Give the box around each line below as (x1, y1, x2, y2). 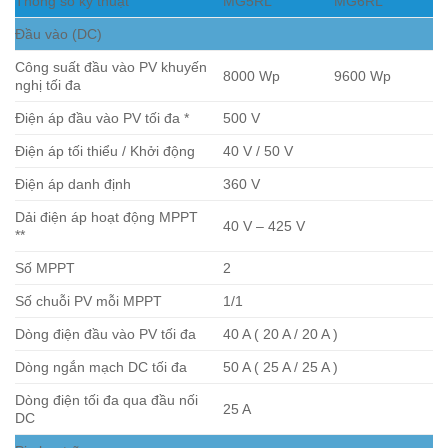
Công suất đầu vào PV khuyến (15, 59, 207, 76)
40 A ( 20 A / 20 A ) (223, 326, 339, 343)
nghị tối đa (15, 77, 81, 94)
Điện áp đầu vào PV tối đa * (15, 110, 189, 127)
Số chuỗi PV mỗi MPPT (15, 293, 162, 310)
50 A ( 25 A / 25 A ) (223, 359, 339, 376)
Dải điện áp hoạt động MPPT (15, 209, 198, 226)
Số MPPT (15, 260, 75, 277)
